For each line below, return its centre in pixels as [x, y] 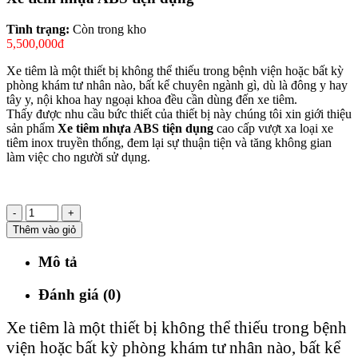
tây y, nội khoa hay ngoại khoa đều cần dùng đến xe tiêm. [152, 100]
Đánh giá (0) [80, 294]
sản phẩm [32, 129]
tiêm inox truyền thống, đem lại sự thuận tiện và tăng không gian [169, 143]
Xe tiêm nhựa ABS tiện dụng [135, 129]
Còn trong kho [109, 30]
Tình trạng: [40, 30]
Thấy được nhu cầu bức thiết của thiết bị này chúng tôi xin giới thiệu [179, 114]
